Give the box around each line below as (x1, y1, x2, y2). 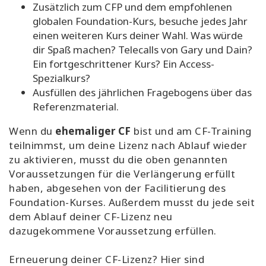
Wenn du (9, 124, 55, 138)
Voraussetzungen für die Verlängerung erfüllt (9, 167, 235, 181)
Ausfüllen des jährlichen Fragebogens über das (33, 85, 252, 100)
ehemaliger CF (55, 124, 131, 138)
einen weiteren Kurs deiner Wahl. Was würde (33, 28, 243, 43)
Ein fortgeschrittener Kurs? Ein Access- (33, 57, 214, 71)
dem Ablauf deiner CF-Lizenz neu (9, 210, 173, 224)
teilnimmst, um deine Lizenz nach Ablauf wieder (9, 138, 247, 153)
